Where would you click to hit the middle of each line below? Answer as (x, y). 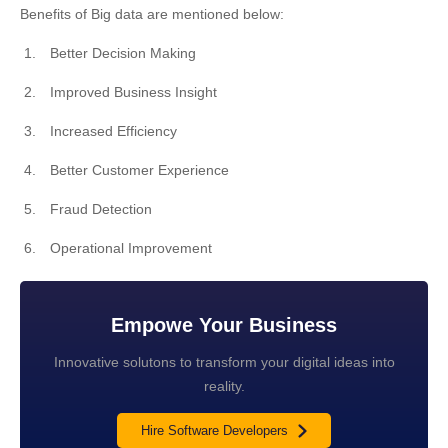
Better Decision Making (123, 53)
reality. (224, 386)
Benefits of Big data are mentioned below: (152, 14)
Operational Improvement (131, 248)
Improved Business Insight (133, 92)
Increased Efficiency (113, 131)
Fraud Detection (101, 209)
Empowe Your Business (224, 325)
